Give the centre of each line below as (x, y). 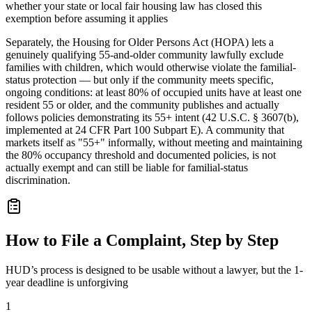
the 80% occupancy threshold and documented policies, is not (141, 155)
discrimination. (38, 180)
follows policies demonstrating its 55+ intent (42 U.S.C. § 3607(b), (152, 117)
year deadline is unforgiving (67, 282)
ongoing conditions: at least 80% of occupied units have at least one (154, 92)
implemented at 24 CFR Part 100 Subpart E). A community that (145, 130)
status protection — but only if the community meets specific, (140, 79)
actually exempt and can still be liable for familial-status (127, 167)
